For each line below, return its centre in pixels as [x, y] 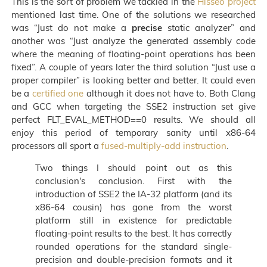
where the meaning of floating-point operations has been [133, 54]
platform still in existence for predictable [133, 220]
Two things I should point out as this [133, 167]
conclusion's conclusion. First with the [133, 181]
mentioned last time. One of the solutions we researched [133, 14]
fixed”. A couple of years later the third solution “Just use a [133, 67]
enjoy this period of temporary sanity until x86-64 [133, 132]
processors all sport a [56, 145]
